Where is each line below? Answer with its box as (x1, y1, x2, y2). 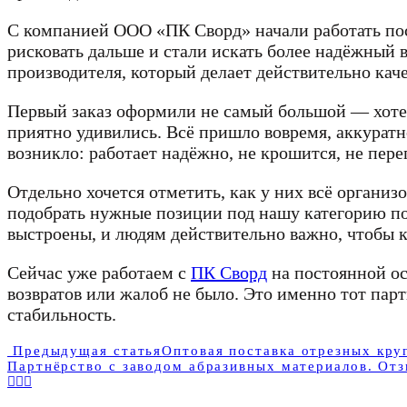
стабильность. (7, 303, 116, 324)
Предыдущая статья (7, 342, 163, 358)
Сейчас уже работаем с (7, 262, 191, 283)
